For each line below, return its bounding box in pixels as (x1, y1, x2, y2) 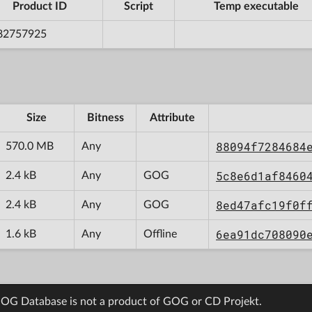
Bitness (86, 111, 124, 123)
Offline (143, 228, 177, 240)
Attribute (150, 111, 195, 123)
